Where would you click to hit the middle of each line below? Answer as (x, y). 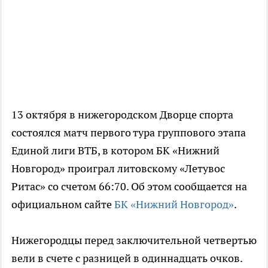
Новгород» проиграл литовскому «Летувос (118, 169)
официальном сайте (62, 205)
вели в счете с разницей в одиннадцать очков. (127, 258)
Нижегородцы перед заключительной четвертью (134, 240)
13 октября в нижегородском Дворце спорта (122, 115)
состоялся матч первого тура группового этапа (129, 133)
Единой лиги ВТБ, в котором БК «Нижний (115, 151)
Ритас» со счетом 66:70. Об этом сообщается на (129, 187)
